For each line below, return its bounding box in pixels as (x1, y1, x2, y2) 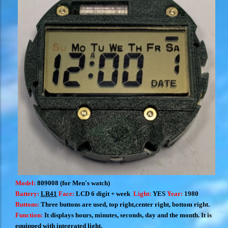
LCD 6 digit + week (76, 189, 133, 197)
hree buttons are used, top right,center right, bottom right (45, 200, 208, 208)
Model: (15, 179, 37, 187)
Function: (15, 211, 43, 219)
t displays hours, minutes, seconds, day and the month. (47, 211, 201, 219)
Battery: (15, 189, 41, 197)
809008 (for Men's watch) (37, 179, 110, 187)
